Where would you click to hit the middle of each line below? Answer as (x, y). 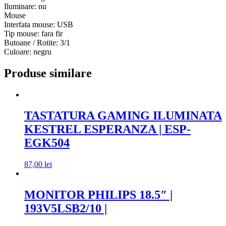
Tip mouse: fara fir (33, 33)
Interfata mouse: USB (39, 24)
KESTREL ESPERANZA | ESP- (107, 129)
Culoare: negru (28, 51)
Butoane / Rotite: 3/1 (37, 42)
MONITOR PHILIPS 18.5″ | (98, 195)
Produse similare (48, 73)
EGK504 (47, 143)
